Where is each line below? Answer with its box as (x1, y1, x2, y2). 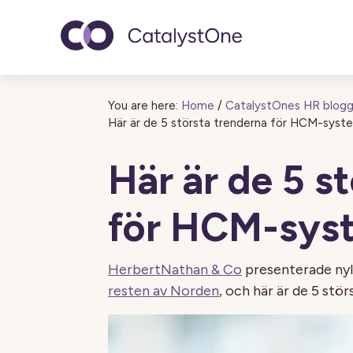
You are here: (108, 98, 178, 113)
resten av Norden (108, 282, 219, 299)
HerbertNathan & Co (108, 261, 242, 278)
